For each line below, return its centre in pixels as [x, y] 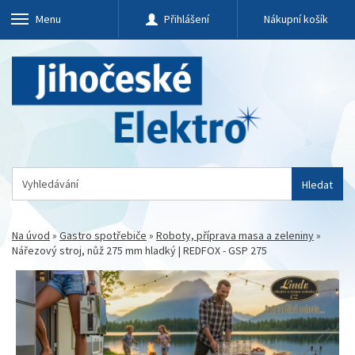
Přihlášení [187, 19]
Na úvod [31, 235]
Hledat [317, 185]
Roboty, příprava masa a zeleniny [235, 235]
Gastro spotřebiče [103, 235]
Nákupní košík [296, 19]
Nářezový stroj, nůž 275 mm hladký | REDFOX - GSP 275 [139, 250]
